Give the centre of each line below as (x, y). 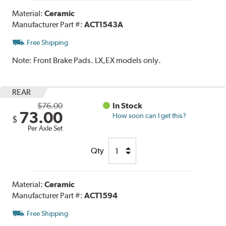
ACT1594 (101, 196)
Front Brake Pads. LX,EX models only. (97, 61)
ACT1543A (104, 25)
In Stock (128, 106)
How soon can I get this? (150, 116)
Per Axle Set (45, 128)
